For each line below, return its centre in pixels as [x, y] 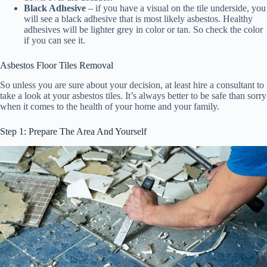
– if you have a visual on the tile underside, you [176, 8]
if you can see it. [55, 41]
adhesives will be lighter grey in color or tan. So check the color [143, 30]
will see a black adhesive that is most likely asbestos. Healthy [138, 19]
